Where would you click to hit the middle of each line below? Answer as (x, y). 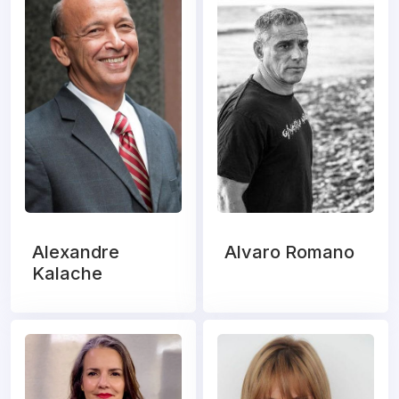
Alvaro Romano (289, 252)
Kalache (67, 274)
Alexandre (76, 252)
